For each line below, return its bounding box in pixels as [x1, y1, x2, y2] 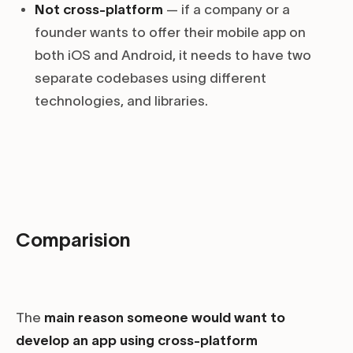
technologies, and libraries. [35, 94, 208, 109]
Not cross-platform [35, 2, 163, 17]
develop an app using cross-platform [16, 333, 258, 348]
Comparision [16, 229, 131, 251]
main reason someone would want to [44, 310, 285, 325]
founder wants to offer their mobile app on [35, 25, 306, 40]
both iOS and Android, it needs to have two [35, 48, 311, 63]
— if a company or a [163, 2, 290, 17]
